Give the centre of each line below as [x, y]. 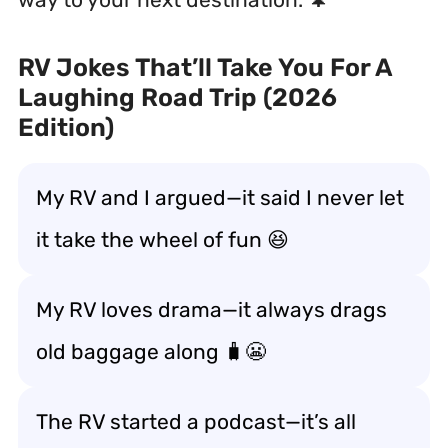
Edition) [66, 127]
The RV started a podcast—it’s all [196, 421]
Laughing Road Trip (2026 [177, 97]
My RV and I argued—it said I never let [220, 197]
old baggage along [127, 351]
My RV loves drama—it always [183, 309]
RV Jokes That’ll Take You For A [205, 67]
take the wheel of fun [158, 239]
